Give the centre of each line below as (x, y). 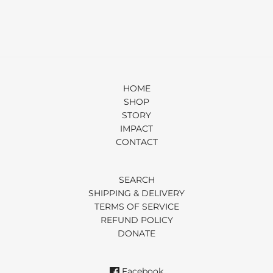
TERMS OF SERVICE (136, 207)
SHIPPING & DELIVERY (136, 193)
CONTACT (136, 142)
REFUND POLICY (136, 220)
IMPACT (136, 129)
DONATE (136, 234)
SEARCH (136, 180)
